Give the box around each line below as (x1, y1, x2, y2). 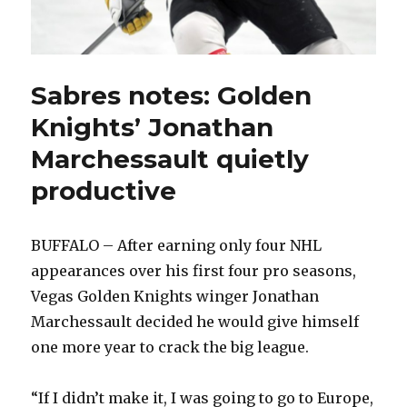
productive (31, 174, 177, 206)
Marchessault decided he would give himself (31, 312, 360, 331)
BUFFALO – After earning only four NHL (31, 235, 323, 254)
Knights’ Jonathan (31, 111, 274, 143)
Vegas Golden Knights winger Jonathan (31, 286, 320, 305)
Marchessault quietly (31, 143, 310, 174)
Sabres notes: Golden (31, 79, 313, 111)
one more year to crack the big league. (31, 337, 310, 356)
